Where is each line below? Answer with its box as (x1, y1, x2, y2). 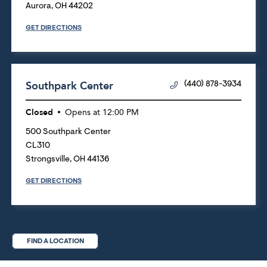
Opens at (65, 108, 100, 117)
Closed (26, 106, 53, 118)
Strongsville (26, 155, 70, 164)
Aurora (26, 2, 51, 11)
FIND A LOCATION (26, 237, 84, 245)
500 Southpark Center (26, 128, 111, 136)
